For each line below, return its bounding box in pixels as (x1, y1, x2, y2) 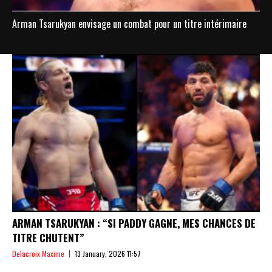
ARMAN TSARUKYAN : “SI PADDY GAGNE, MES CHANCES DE (12, 216, 256, 231)
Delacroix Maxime (12, 248, 64, 259)
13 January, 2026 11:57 (75, 248, 141, 259)
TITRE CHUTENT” (12, 230, 84, 246)
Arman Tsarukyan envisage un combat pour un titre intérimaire (12, 16, 246, 32)
